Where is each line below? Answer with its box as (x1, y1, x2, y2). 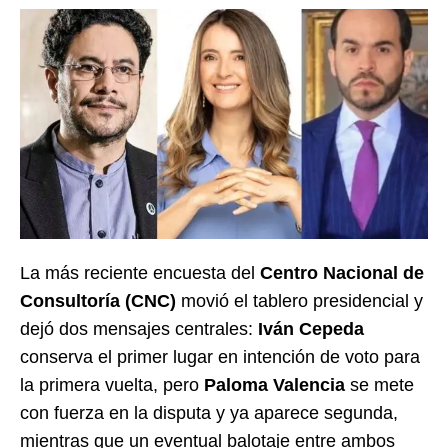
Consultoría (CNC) (20, 290, 176, 311)
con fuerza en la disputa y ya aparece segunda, (20, 402, 398, 423)
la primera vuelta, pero (20, 374, 204, 395)
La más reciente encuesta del (20, 262, 260, 283)
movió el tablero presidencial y (176, 290, 423, 311)
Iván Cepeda (258, 318, 364, 339)
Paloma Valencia (204, 374, 345, 395)
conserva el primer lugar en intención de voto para (20, 346, 420, 367)
